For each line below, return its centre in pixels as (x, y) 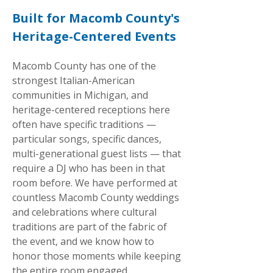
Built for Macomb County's (96, 18)
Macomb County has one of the (84, 66)
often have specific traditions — (84, 124)
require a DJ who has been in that (89, 168)
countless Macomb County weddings (96, 197)
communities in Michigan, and (80, 95)
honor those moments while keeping (97, 256)
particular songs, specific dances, (87, 139)
